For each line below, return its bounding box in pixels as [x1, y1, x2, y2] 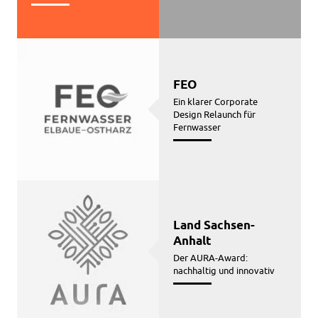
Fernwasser [173, 121, 221, 133]
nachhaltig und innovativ [173, 264, 275, 276]
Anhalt [173, 234, 212, 248]
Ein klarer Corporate [173, 95, 258, 107]
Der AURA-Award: [173, 251, 248, 263]
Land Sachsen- [173, 218, 256, 233]
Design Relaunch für [173, 108, 256, 120]
